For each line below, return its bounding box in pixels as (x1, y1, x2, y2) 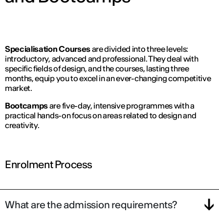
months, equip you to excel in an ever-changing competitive (5, 73, 211, 84)
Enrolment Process (5, 158, 92, 172)
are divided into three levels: (90, 44, 189, 54)
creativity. (5, 120, 41, 131)
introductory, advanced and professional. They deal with (5, 54, 198, 64)
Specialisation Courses (5, 44, 90, 54)
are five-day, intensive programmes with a (48, 101, 195, 111)
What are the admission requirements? (5, 198, 177, 211)
